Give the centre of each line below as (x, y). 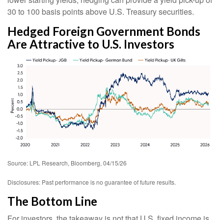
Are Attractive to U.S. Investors (92, 44)
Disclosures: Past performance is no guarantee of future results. (93, 182)
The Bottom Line (52, 201)
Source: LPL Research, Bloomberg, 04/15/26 (67, 163)
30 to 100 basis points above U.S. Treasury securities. (102, 12)
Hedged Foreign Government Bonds (104, 31)
